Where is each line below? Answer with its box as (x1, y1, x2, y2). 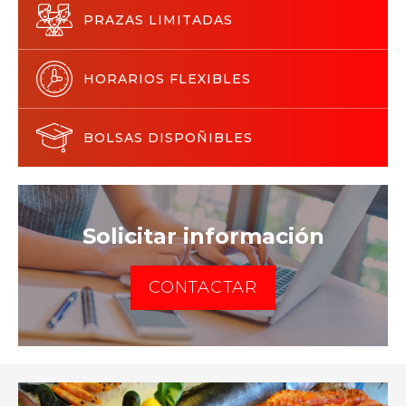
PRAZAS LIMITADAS (83, 11, 233, 28)
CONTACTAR (149, 276, 257, 297)
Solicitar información (82, 222, 324, 249)
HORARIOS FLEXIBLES (83, 70, 251, 87)
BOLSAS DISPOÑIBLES (83, 129, 253, 146)
